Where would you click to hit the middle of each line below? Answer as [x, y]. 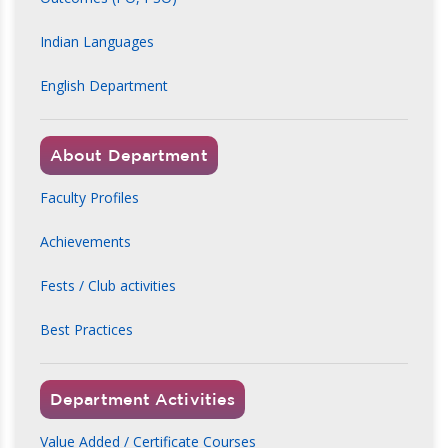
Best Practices [86, 329]
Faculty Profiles [89, 197]
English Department [104, 85]
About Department [129, 154]
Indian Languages [97, 41]
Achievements [85, 241]
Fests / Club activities [108, 285]
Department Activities [143, 398]
